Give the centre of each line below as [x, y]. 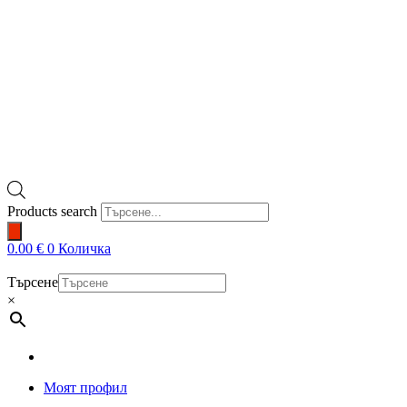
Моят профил [85, 387]
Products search [52, 211]
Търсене [33, 282]
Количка [84, 248]
